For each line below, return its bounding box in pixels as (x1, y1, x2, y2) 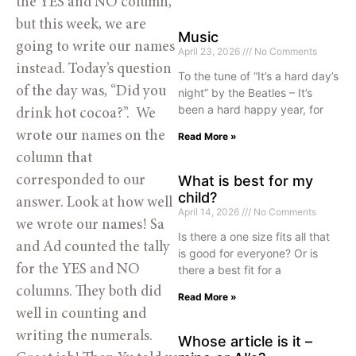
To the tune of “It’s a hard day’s (178, 69, 339, 83)
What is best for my (178, 172, 313, 189)
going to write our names (16, 40, 175, 56)
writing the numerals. (16, 329, 153, 345)
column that (16, 151, 92, 167)
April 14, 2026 (178, 206, 242, 218)
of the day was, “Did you (16, 84, 166, 100)
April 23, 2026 (178, 45, 242, 57)
